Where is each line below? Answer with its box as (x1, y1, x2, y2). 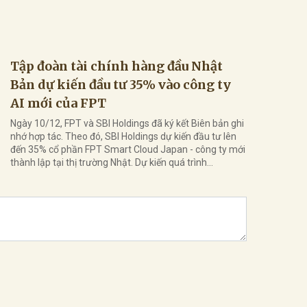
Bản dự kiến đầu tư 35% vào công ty (10, 76, 231, 93)
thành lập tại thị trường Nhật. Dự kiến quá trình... (10, 156, 213, 168)
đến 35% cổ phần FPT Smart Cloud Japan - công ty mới (10, 143, 245, 155)
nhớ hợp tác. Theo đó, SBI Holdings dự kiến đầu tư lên (10, 130, 236, 142)
